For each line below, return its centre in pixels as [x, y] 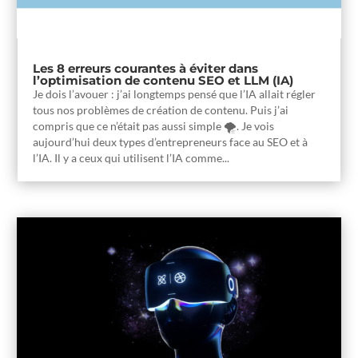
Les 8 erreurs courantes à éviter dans [146, 68]
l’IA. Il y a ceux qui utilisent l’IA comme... [131, 157]
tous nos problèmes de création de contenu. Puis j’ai [161, 109]
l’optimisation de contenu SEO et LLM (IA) [163, 80]
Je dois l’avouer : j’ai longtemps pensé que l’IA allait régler [175, 93]
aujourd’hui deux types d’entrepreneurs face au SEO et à [171, 141]
